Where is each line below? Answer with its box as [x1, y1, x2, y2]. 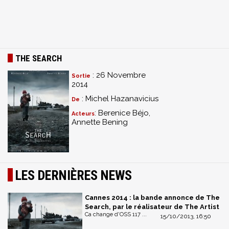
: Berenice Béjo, [95, 108, 150, 118]
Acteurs [72, 110, 95, 117]
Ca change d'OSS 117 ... [85, 211, 147, 218]
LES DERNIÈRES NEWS [15, 168, 132, 183]
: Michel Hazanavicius [80, 94, 158, 103]
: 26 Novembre [90, 71, 146, 80]
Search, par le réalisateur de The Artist [85, 203, 219, 211]
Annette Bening [72, 118, 128, 127]
